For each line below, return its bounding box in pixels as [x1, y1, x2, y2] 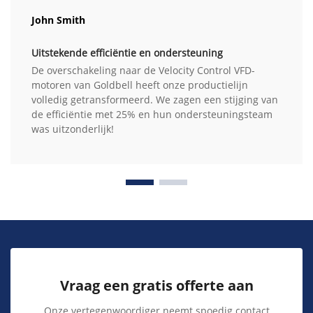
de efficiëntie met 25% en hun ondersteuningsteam [31, 108, 272, 122]
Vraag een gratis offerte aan [59, 276, 254, 296]
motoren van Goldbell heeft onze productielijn [31, 78, 248, 92]
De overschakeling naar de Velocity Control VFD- [31, 64, 255, 78]
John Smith [31, 13, 85, 27]
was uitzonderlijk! [31, 122, 114, 136]
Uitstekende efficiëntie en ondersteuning [31, 46, 223, 60]
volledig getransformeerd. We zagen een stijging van [31, 93, 278, 107]
